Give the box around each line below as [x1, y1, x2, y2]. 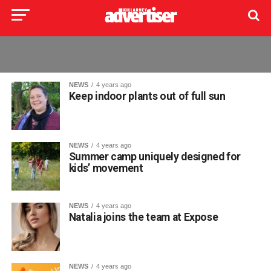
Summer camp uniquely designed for [68, 151, 241, 163]
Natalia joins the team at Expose [68, 211, 218, 223]
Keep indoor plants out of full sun [68, 90, 226, 102]
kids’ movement [68, 162, 143, 174]
